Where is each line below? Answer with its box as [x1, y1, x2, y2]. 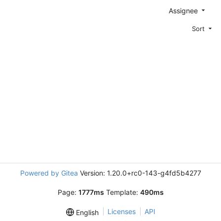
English [74, 208, 99, 217]
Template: [104, 188, 140, 196]
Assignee [169, 6, 200, 15]
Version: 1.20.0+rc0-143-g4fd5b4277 [77, 169, 201, 177]
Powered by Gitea [20, 169, 78, 177]
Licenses [107, 207, 136, 216]
